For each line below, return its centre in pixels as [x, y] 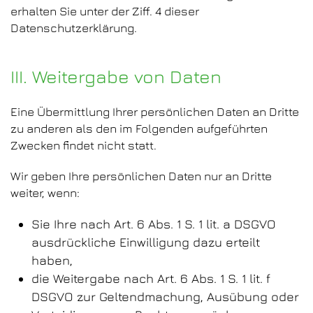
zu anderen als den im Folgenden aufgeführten [139, 129]
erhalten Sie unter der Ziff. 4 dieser [105, 11]
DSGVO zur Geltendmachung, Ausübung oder [165, 297]
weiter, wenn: [45, 193]
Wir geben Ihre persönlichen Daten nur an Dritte [141, 176]
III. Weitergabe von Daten [116, 77]
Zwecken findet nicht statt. [83, 145]
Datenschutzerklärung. [74, 28]
